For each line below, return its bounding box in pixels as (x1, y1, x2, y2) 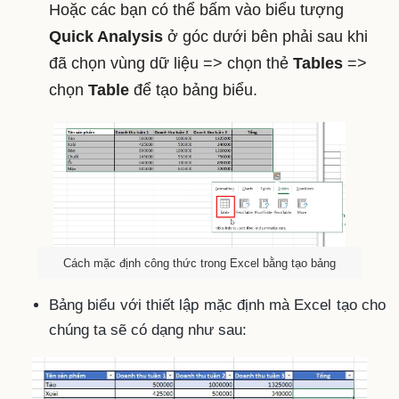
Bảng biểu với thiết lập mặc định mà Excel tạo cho (49, 296, 386, 313)
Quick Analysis (49, 27, 163, 45)
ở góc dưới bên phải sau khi (163, 27, 368, 45)
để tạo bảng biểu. (129, 80, 257, 99)
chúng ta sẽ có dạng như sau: (49, 321, 247, 338)
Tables (293, 53, 343, 72)
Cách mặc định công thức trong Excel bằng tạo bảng (63, 256, 336, 270)
